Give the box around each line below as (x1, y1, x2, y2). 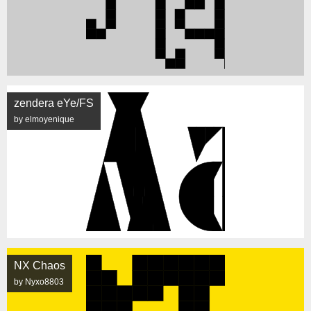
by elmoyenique (14, 115, 74, 124)
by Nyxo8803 (14, 277, 64, 287)
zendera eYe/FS (14, 97, 94, 109)
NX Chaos (14, 260, 65, 271)
